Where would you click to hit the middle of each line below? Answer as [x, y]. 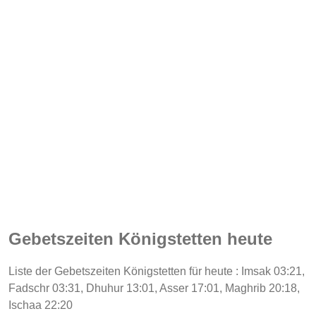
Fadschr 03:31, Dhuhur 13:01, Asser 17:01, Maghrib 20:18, [154, 288]
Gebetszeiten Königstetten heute [140, 238]
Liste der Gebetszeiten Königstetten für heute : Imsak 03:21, [157, 271]
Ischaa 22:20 [41, 305]
